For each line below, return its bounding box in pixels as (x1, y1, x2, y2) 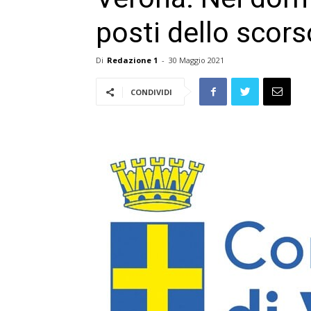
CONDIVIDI (131, 87, 172, 97)
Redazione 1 (107, 55, 158, 65)
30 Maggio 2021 (169, 55, 224, 65)
